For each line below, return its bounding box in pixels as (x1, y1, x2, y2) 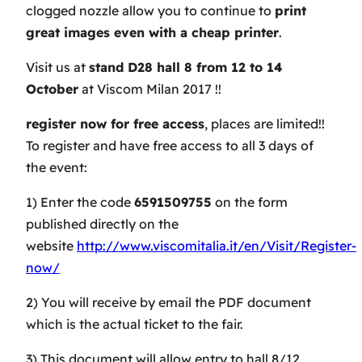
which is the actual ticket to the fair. (26, 316, 243, 333)
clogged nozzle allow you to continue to (26, 2, 275, 19)
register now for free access (26, 116, 204, 133)
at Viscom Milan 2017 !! (78, 81, 221, 98)
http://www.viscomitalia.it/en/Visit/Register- (77, 238, 356, 255)
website (26, 238, 77, 255)
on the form (212, 194, 288, 211)
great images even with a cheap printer (26, 24, 279, 41)
